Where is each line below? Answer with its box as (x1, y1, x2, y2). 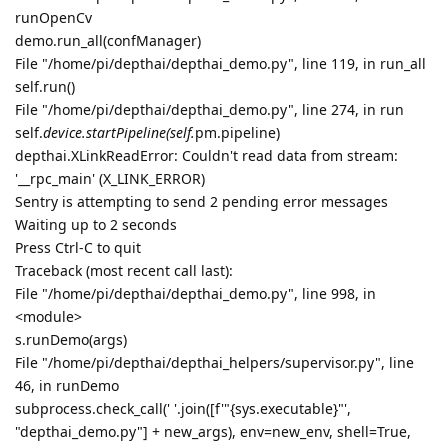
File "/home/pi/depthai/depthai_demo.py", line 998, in (15, 283, 376, 303)
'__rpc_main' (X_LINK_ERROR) (15, 168, 205, 188)
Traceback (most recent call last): (15, 260, 233, 280)
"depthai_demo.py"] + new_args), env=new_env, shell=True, (15, 421, 411, 441)
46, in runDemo (15, 375, 119, 395)
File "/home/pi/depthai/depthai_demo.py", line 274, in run (15, 99, 404, 119)
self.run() (15, 76, 75, 96)
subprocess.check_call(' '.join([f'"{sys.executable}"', (15, 398, 351, 418)
